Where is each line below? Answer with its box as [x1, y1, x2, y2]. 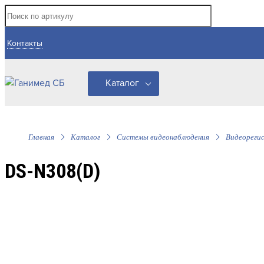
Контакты [7, 38, 42, 48]
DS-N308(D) [5, 159, 100, 183]
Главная [28, 133, 54, 141]
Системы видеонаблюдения [117, 133, 209, 141]
